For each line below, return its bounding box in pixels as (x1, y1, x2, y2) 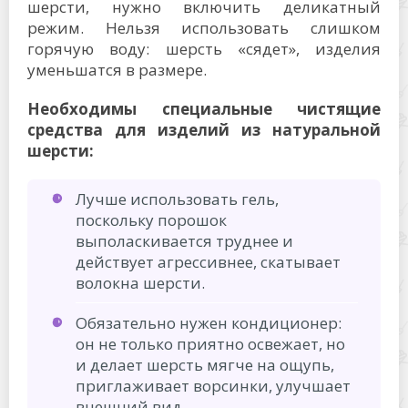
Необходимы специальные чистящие (27, 97, 381, 119)
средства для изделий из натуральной (27, 118, 381, 140)
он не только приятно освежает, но (76, 332, 345, 354)
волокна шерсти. (76, 271, 205, 293)
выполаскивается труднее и (76, 229, 293, 251)
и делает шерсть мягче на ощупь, (76, 353, 334, 375)
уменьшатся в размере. (27, 58, 207, 80)
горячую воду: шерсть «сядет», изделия (27, 37, 381, 59)
